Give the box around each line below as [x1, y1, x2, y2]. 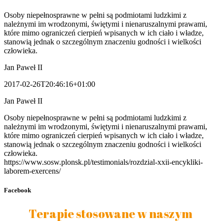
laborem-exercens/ [4, 167, 61, 176]
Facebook [4, 186, 31, 194]
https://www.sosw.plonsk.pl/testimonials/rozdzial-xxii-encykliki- [4, 158, 203, 167]
